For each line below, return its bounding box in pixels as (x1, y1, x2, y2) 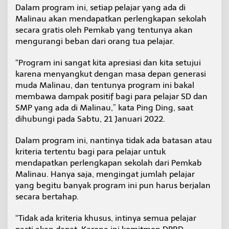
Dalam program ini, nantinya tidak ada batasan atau (15, 135, 212, 145)
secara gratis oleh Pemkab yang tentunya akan (15, 25, 193, 35)
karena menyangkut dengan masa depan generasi (15, 68, 206, 79)
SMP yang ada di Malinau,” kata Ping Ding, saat (15, 102, 193, 112)
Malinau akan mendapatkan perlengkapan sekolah (15, 13, 207, 24)
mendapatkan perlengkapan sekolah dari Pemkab (15, 157, 202, 168)
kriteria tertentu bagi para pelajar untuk (15, 146, 166, 156)
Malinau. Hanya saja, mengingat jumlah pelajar (15, 169, 195, 179)
